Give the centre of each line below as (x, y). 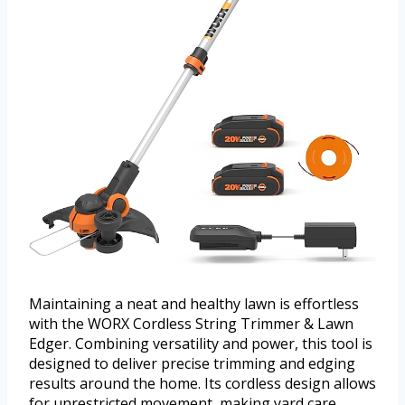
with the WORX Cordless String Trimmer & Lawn (191, 324)
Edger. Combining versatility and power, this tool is (201, 344)
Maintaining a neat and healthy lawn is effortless (194, 304)
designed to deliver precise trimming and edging (192, 364)
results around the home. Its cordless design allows (202, 384)
